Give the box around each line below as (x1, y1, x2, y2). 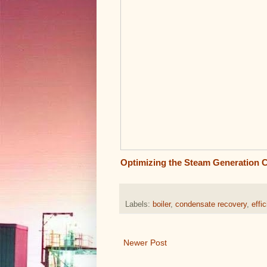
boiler (153, 200, 170, 209)
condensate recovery (175, 200, 247, 209)
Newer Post (123, 237, 167, 247)
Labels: (125, 200, 153, 209)
